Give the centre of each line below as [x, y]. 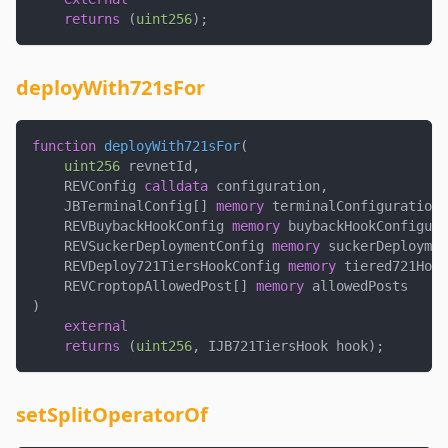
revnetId [156, 166]
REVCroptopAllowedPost [132, 286]
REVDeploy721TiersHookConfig [160, 266]
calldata [176, 186]
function [64, 146]
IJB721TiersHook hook [284, 346]
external [96, 326]
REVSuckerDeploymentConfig [152, 246]
